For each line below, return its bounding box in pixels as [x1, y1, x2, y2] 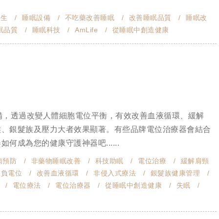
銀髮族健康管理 [150, 169, 200, 177]
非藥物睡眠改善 [31, 157, 81, 165]
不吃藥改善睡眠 [65, 14, 114, 22]
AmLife [75, 26, 98, 34]
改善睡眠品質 [129, 14, 172, 22]
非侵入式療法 [93, 169, 136, 177]
